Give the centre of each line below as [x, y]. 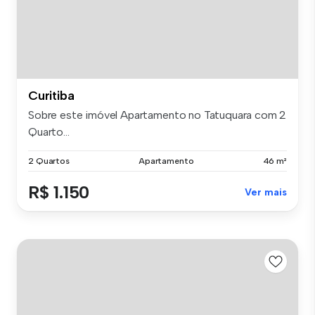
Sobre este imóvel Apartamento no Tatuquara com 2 [157, 115]
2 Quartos [49, 161]
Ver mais [266, 192]
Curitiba [51, 95]
